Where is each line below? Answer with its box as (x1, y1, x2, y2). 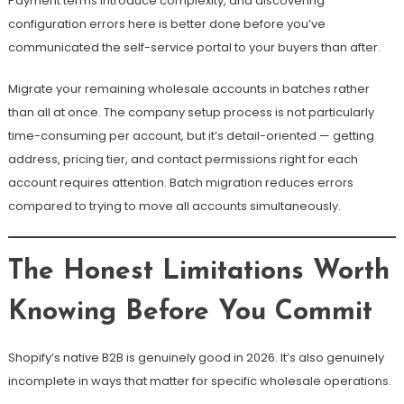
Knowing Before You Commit (7, 298, 372, 327)
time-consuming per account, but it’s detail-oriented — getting (7, 127, 374, 145)
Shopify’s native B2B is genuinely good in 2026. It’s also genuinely (7, 349, 384, 367)
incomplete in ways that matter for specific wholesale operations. (7, 372, 391, 390)
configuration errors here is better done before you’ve (7, 15, 326, 33)
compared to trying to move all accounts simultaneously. (7, 197, 341, 216)
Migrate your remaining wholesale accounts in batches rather (7, 80, 370, 98)
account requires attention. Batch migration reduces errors (7, 174, 353, 192)
